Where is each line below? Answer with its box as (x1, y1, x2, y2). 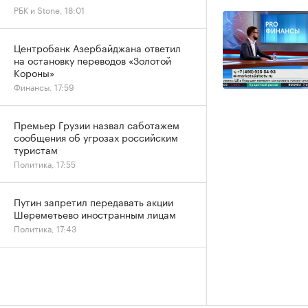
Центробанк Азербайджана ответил (14, 40, 181, 55)
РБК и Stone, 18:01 (14, 3, 85, 16)
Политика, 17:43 (14, 221, 76, 234)
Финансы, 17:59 (14, 80, 74, 93)
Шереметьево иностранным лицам (14, 206, 176, 221)
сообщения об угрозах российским (14, 129, 178, 144)
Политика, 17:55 (14, 157, 76, 170)
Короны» (14, 65, 54, 80)
